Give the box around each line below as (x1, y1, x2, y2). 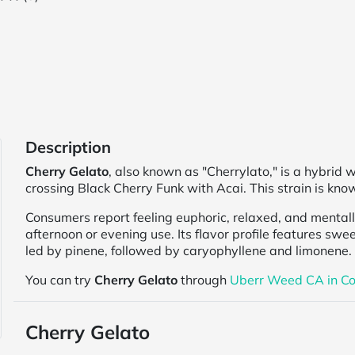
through (177, 272, 231, 288)
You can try (25, 272, 95, 288)
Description (25, 137, 112, 157)
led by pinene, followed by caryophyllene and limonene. (25, 242, 353, 258)
